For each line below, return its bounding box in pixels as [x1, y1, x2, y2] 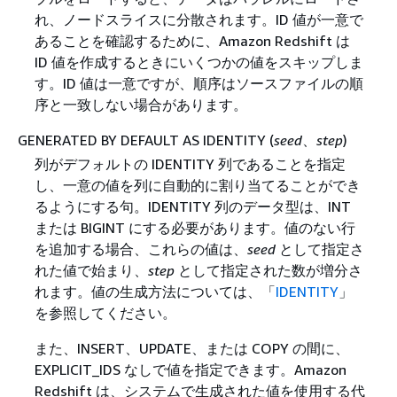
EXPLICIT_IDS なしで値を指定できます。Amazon [34, 360, 346, 378]
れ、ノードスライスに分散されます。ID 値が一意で [34, 10, 363, 28]
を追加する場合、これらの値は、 [34, 239, 247, 258]
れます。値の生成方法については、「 [34, 282, 276, 300]
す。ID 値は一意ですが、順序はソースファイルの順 [34, 74, 363, 92]
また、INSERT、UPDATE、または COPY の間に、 [34, 339, 349, 357]
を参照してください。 [34, 303, 176, 322]
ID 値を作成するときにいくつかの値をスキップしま [34, 52, 363, 71]
